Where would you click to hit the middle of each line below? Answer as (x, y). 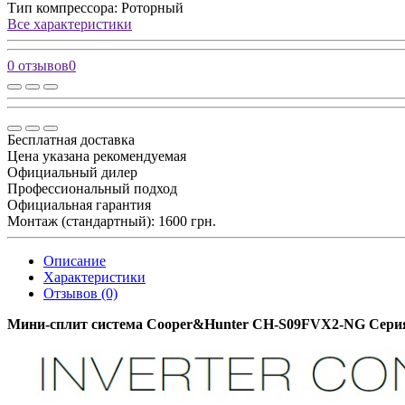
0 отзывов (38, 66)
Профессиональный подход (92, 189)
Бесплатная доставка (71, 140)
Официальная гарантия (79, 205)
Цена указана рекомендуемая (97, 156)
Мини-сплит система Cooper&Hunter (128, 325)
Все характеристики (70, 24)
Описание (75, 261)
